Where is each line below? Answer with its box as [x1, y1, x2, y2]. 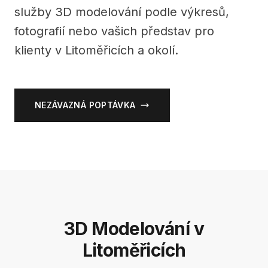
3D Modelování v [64, 218, 204, 239]
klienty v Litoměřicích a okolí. [14, 43, 178, 57]
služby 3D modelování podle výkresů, [14, 5, 229, 19]
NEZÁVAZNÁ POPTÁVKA [35, 100, 136, 110]
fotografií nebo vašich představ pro [14, 24, 214, 38]
